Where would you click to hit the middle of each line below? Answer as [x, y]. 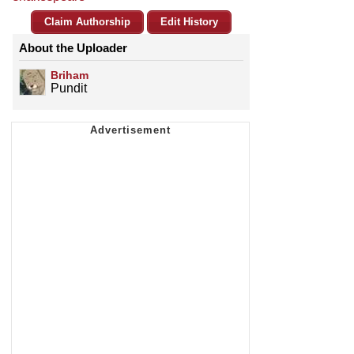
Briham [70, 75]
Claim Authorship [87, 22]
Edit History [189, 22]
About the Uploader [73, 48]
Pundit [69, 88]
